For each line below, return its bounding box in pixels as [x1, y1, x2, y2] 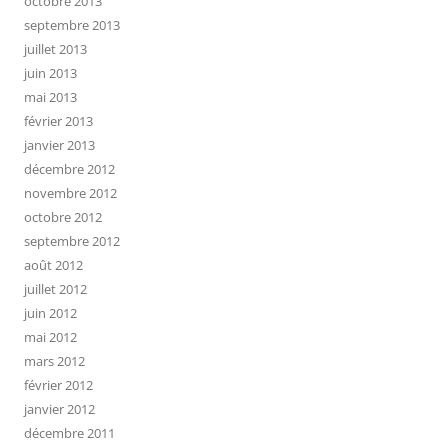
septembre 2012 [24, 231, 120, 250]
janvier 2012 [24, 399, 95, 418]
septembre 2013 [24, 15, 120, 34]
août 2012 [24, 255, 83, 274]
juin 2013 [24, 63, 77, 82]
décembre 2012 [24, 159, 115, 178]
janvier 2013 [24, 135, 95, 154]
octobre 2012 [24, 207, 102, 226]
